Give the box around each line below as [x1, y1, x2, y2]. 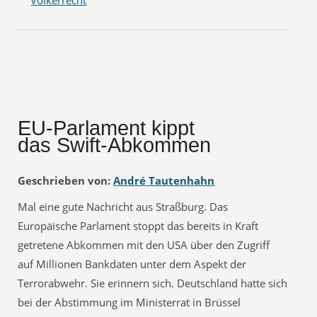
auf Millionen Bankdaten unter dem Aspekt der [18, 257, 247, 271]
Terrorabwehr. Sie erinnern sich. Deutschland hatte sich [18, 276, 288, 290]
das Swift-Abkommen [18, 134, 212, 156]
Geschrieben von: [18, 173, 111, 188]
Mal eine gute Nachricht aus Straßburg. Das [18, 200, 229, 214]
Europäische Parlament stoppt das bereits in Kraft [18, 219, 259, 233]
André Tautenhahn [113, 173, 215, 188]
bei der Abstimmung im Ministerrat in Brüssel [18, 295, 241, 309]
